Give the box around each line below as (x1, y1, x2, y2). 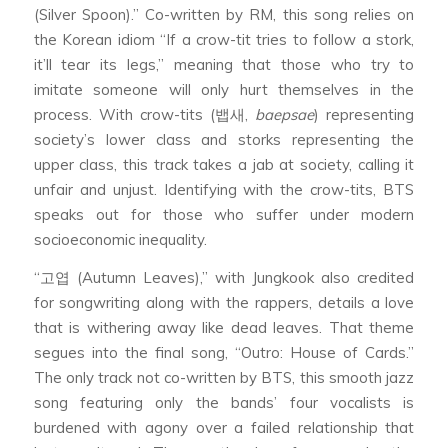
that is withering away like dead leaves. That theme (33, 318, 415, 338)
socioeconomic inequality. (33, 230, 207, 250)
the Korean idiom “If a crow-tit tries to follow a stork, (33, 30, 415, 50)
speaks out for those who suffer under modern (33, 205, 415, 225)
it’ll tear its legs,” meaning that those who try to (33, 55, 415, 75)
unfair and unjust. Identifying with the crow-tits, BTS (33, 180, 415, 200)
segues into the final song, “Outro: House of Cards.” (33, 343, 415, 363)
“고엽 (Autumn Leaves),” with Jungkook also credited (33, 268, 415, 288)
